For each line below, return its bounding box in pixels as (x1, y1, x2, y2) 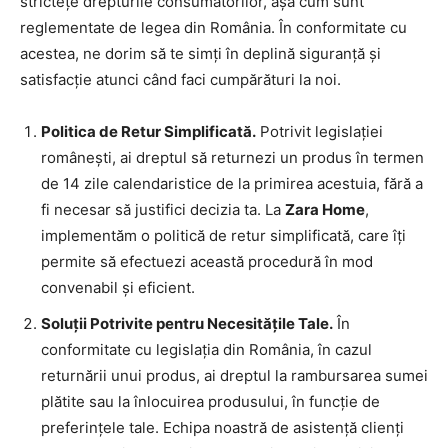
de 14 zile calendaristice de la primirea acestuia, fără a (41, 174, 423, 194)
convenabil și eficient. (41, 278, 195, 298)
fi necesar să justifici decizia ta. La (41, 200, 285, 220)
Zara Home (285, 200, 365, 220)
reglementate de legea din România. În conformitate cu (20, 18, 407, 38)
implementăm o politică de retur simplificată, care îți (41, 226, 406, 246)
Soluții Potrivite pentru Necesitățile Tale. (41, 314, 333, 334)
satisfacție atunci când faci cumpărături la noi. (20, 70, 341, 90)
